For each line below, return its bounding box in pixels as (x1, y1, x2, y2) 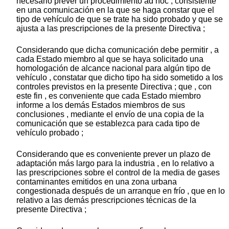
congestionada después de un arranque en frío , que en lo (16, 187, 225, 196)
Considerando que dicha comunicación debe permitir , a (16, 45, 219, 55)
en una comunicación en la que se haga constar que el (16, 6, 214, 15)
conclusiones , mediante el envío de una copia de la (16, 110, 204, 119)
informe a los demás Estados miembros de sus (16, 101, 185, 110)
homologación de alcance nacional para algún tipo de (16, 64, 211, 73)
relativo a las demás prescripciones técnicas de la (16, 196, 196, 205)
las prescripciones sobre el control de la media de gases (16, 168, 220, 177)
